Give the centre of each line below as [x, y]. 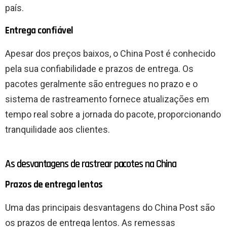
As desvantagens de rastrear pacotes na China [91, 164]
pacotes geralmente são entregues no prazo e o [101, 84]
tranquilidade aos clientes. [58, 130]
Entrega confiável [39, 31]
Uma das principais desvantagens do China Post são [110, 208]
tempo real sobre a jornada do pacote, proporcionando [113, 115]
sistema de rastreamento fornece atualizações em [107, 99]
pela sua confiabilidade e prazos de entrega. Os [99, 69]
